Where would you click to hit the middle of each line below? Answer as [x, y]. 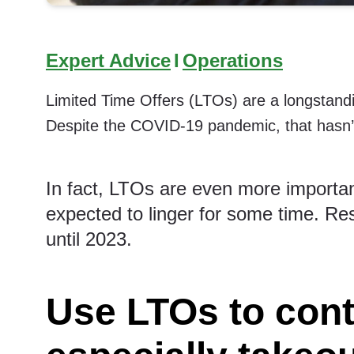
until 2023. [89, 239]
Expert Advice [108, 60]
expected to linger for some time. [185, 214]
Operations [233, 60]
